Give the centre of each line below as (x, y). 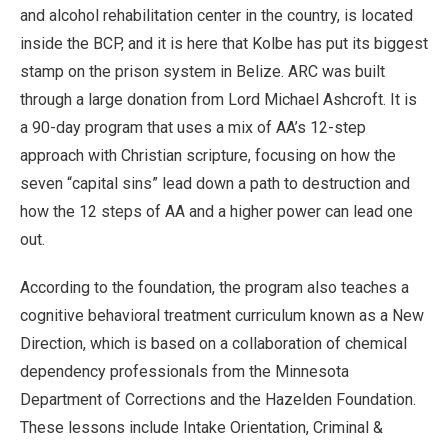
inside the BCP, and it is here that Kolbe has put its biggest (224, 43)
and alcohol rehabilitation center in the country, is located (216, 15)
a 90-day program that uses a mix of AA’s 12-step (193, 127)
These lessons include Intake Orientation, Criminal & (201, 427)
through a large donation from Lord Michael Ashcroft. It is (218, 99)
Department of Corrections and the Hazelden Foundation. (218, 399)
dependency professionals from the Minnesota (184, 371)
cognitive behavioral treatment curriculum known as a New (222, 315)
